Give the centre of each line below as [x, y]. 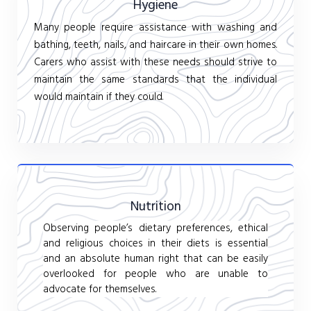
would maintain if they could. [98, 98]
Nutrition [155, 207]
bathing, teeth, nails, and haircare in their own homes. [155, 45]
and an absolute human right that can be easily [155, 259]
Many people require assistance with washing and [155, 28]
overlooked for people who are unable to [155, 274]
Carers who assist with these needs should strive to [155, 63]
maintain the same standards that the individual [155, 80]
